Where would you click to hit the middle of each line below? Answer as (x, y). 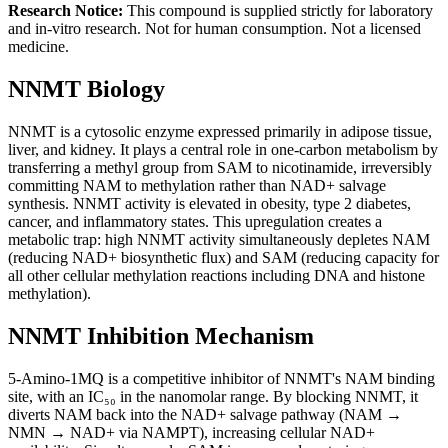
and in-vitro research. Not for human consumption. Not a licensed (214, 28)
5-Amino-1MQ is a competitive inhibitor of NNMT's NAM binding (221, 378)
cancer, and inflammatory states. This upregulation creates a (195, 221)
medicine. (38, 46)
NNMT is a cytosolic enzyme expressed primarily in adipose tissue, (220, 131)
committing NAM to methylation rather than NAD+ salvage (197, 185)
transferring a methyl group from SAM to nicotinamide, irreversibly (220, 167)
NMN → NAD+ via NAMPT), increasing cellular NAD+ (191, 432)
